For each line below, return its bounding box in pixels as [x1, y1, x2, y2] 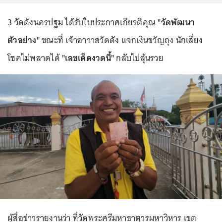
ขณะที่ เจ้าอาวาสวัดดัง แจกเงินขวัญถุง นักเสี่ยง [39, 33, 203, 48]
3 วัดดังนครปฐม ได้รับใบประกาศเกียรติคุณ [7, 15, 158, 30]
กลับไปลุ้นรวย [114, 51, 164, 65]
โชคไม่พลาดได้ [7, 51, 60, 65]
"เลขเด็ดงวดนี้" [59, 51, 114, 65]
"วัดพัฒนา [158, 15, 195, 30]
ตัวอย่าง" [7, 33, 40, 48]
